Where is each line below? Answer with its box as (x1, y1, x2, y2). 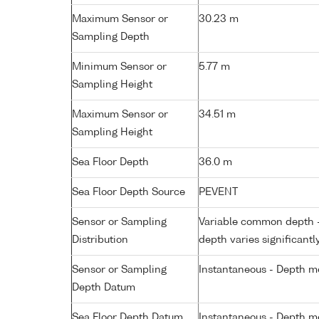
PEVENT (199, 187, 238, 197)
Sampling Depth (72, 31, 150, 42)
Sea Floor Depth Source (72, 187, 185, 197)
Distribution (72, 234, 128, 245)
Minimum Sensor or (72, 61, 167, 72)
